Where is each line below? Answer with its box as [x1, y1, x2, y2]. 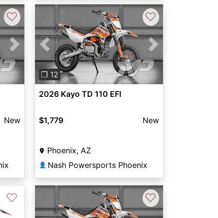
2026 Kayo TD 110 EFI [38, 89, 121, 99]
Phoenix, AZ [47, 145, 91, 156]
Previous [44, 45, 76, 55]
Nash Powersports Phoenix [47, 160, 147, 170]
